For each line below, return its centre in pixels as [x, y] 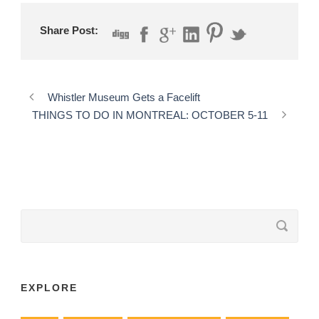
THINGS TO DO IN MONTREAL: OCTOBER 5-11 [150, 115]
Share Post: [69, 30]
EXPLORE [49, 287]
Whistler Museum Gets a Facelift [124, 97]
